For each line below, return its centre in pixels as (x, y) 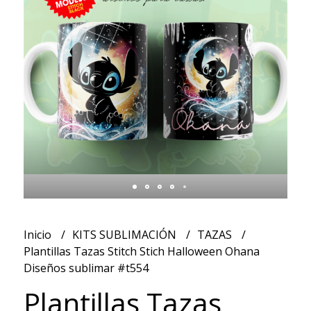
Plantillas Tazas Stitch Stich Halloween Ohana (141, 252)
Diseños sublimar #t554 (86, 268)
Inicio (39, 235)
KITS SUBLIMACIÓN (125, 235)
